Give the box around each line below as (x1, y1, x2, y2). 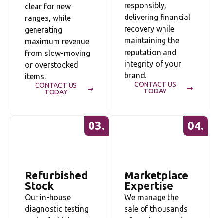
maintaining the (124, 36, 179, 45)
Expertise (124, 180, 173, 192)
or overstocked (25, 60, 78, 69)
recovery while (124, 24, 174, 33)
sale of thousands (124, 204, 188, 213)
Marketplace (124, 169, 188, 181)
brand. (124, 71, 146, 80)
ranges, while (25, 14, 71, 22)
